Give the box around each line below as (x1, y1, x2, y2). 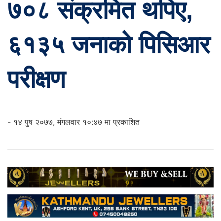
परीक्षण (7, 65, 65, 94)
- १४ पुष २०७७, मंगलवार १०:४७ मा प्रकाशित (7, 117, 140, 127)
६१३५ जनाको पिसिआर (7, 31, 210, 59)
